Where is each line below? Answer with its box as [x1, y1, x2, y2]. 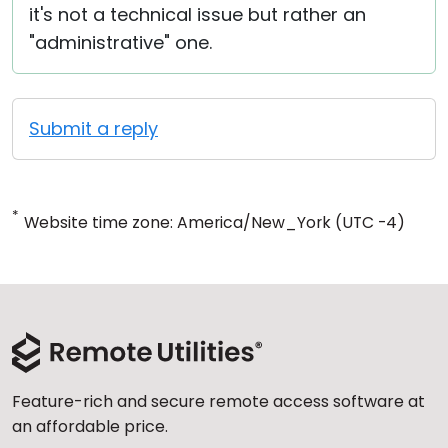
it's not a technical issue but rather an [29, 2, 366, 27]
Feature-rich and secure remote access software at [12, 390, 425, 413]
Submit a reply [29, 116, 158, 141]
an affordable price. [12, 415, 168, 438]
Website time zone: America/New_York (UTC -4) [24, 211, 405, 234]
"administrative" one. [29, 30, 212, 55]
